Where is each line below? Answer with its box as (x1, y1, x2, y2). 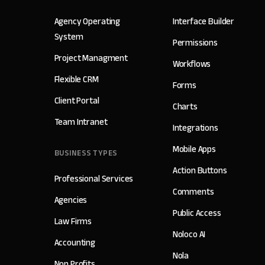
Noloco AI (172, 225, 206, 243)
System (54, 28, 83, 45)
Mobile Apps (172, 140, 216, 157)
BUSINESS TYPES (54, 146, 118, 160)
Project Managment (54, 49, 128, 66)
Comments (172, 183, 214, 200)
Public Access (172, 204, 221, 221)
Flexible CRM (54, 70, 99, 88)
